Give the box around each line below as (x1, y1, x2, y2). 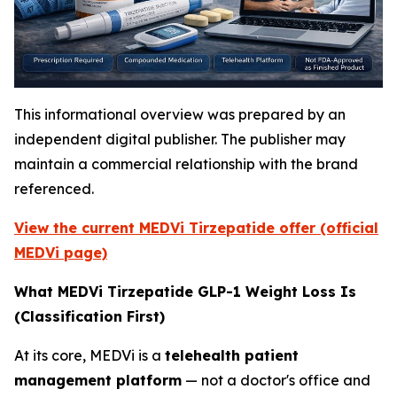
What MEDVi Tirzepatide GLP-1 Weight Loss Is (14, 283, 356, 300)
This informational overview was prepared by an (14, 105, 346, 123)
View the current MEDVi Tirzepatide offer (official (14, 219, 378, 237)
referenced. (14, 180, 94, 198)
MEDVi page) (14, 244, 107, 261)
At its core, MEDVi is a (14, 346, 165, 364)
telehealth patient (165, 346, 299, 364)
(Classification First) (14, 307, 165, 325)
